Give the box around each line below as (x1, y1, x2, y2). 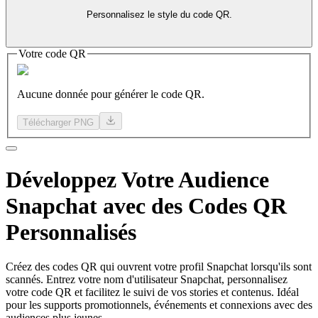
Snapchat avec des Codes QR (6, 192, 287, 219)
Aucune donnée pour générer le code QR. (17, 88, 204, 101)
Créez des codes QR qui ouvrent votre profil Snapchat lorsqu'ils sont (6, 261, 312, 273)
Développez (6, 166, 116, 192)
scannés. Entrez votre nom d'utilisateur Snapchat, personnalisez (6, 273, 287, 286)
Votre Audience (121, 166, 269, 192)
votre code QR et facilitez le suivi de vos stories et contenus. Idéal (6, 286, 299, 299)
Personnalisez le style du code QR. (86, 9, 232, 20)
